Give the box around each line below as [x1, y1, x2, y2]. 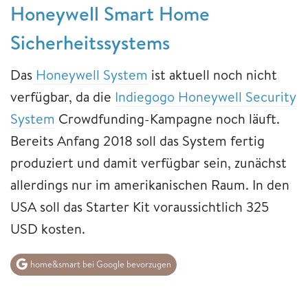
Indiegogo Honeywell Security [115, 87, 296, 106]
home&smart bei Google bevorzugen [28, 258, 171, 271]
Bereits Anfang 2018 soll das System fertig [10, 131, 265, 150]
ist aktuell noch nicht [148, 65, 277, 84]
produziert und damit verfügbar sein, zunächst [10, 153, 287, 172]
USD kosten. [10, 219, 85, 238]
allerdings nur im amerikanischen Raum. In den [10, 175, 289, 194]
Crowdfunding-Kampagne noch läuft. [55, 109, 280, 128]
